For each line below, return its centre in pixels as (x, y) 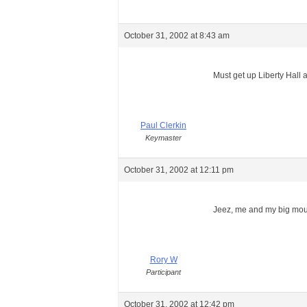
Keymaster (163, 138)
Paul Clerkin (163, 125)
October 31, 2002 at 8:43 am (177, 36)
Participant (163, 272)
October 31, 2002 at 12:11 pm (179, 170)
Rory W (163, 260)
